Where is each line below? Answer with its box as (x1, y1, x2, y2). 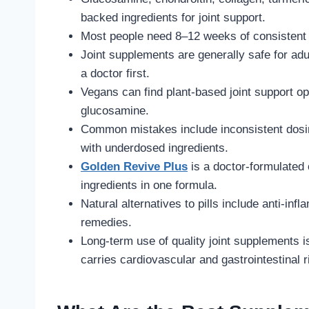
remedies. (81, 216, 132, 230)
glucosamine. (81, 104, 149, 118)
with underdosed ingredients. (81, 141, 228, 155)
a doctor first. (81, 67, 150, 81)
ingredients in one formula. (81, 179, 217, 192)
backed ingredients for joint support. (81, 11, 266, 25)
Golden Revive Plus (81, 160, 188, 174)
